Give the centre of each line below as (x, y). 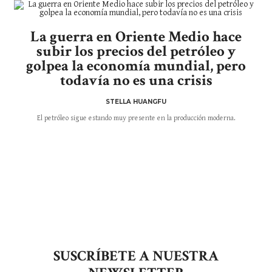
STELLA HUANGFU (136, 101)
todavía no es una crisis (136, 80)
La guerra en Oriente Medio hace (136, 36)
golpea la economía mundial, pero (136, 66)
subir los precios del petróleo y (136, 51)
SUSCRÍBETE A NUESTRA (136, 256)
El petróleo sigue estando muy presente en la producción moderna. (136, 118)
